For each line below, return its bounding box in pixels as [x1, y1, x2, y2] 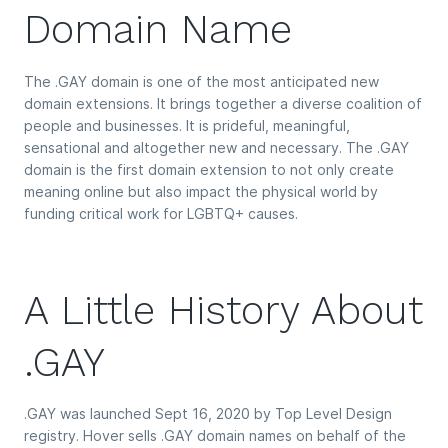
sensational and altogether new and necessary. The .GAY [24, 138, 409, 156]
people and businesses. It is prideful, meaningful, [24, 116, 350, 134]
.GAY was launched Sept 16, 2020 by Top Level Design [24, 404, 392, 422]
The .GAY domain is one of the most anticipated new [24, 72, 379, 90]
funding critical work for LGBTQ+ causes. [24, 204, 298, 222]
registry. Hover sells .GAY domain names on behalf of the [24, 426, 406, 444]
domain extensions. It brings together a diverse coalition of [24, 94, 422, 112]
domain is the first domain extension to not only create [24, 160, 394, 178]
